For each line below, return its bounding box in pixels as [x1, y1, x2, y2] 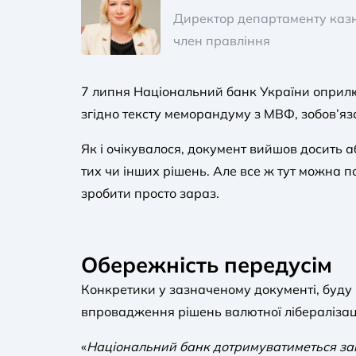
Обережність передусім [81, 251, 332, 278]
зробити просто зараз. [81, 185, 219, 201]
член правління [173, 33, 270, 48]
